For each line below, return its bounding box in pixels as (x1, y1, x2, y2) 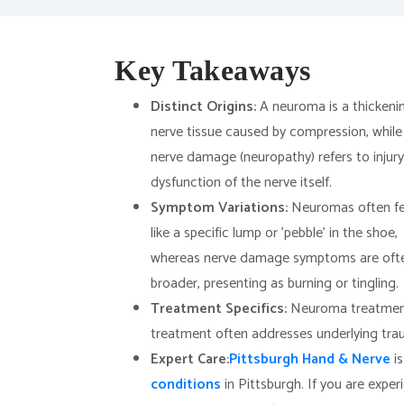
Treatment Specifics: (151, 297, 287, 321)
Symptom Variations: (151, 196, 288, 220)
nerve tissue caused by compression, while (151, 120, 402, 144)
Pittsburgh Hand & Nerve (229, 347, 390, 372)
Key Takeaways (115, 54, 311, 87)
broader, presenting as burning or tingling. (151, 271, 399, 296)
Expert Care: (151, 347, 229, 372)
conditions (151, 372, 221, 397)
